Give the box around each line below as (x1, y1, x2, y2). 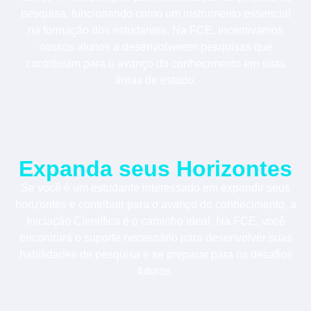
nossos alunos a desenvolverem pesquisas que (38, 41, 273, 53)
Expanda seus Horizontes (19, 155, 292, 181)
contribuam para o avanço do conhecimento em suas (26, 58, 285, 70)
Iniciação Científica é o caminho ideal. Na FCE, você (26, 215, 285, 227)
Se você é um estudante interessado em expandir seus (21, 181, 290, 194)
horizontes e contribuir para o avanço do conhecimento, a (15, 198, 296, 210)
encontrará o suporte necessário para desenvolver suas (19, 231, 292, 244)
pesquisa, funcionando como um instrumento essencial (20, 8, 291, 20)
